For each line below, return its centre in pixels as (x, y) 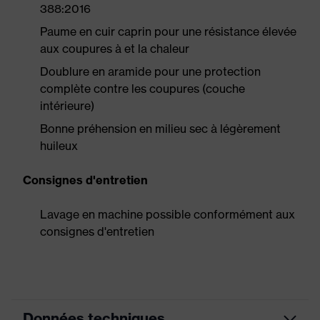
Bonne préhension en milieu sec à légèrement (160, 129)
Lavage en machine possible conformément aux (167, 214)
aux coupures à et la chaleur (115, 49)
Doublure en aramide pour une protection (150, 71)
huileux (59, 146)
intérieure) (67, 106)
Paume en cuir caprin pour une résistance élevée (168, 31)
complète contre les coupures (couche (142, 89)
